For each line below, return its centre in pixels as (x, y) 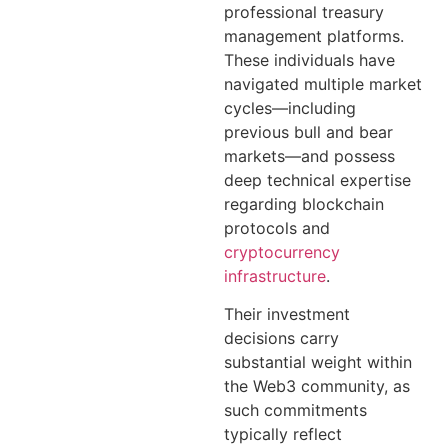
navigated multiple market (323, 83)
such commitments (295, 410)
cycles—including (290, 107)
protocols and (277, 227)
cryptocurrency (282, 251)
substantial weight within (318, 362)
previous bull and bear (308, 131)
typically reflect (283, 434)
